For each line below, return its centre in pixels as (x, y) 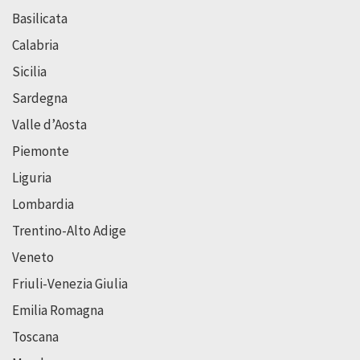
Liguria (32, 177)
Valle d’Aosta (49, 124)
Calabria (35, 45)
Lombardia (43, 204)
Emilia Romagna (58, 310)
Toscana (35, 336)
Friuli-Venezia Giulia (70, 283)
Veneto (33, 257)
